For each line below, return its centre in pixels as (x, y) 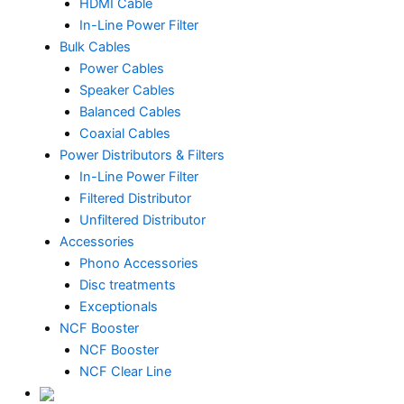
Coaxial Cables (124, 133)
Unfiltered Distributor (142, 220)
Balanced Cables (130, 112)
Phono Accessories (138, 263)
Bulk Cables (95, 47)
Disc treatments (127, 285)
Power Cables (121, 69)
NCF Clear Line (125, 372)
